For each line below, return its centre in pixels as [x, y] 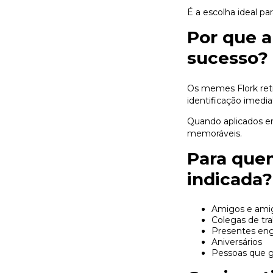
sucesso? [228, 58]
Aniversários [237, 242]
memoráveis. [214, 133]
